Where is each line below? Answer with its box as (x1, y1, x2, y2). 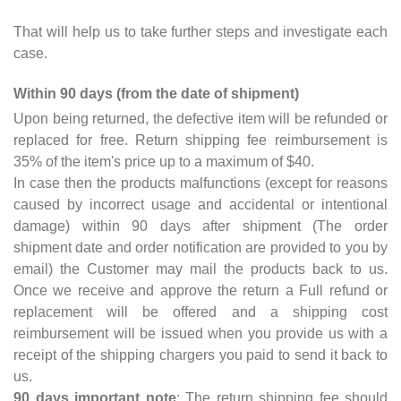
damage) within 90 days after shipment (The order (13, 218, 388, 234)
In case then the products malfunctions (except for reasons (13, 175, 388, 191)
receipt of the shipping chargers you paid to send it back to (13, 346, 388, 363)
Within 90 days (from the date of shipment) (13, 85, 299, 101)
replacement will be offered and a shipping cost (13, 303, 388, 320)
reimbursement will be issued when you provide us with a (13, 325, 388, 341)
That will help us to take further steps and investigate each (13, 23, 388, 39)
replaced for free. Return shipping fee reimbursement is (13, 132, 388, 148)
